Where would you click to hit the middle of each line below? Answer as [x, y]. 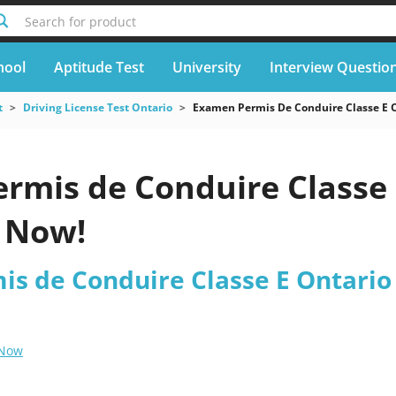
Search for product [80, 22]
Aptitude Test [99, 67]
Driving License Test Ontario [97, 107]
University [206, 67]
